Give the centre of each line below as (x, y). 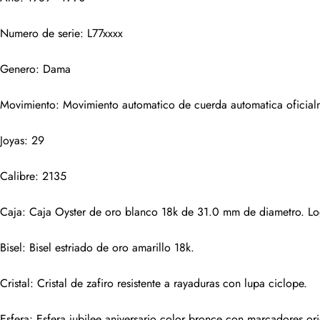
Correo (241, 115)
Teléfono (244, 188)
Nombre (244, 42)
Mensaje (244, 261)
